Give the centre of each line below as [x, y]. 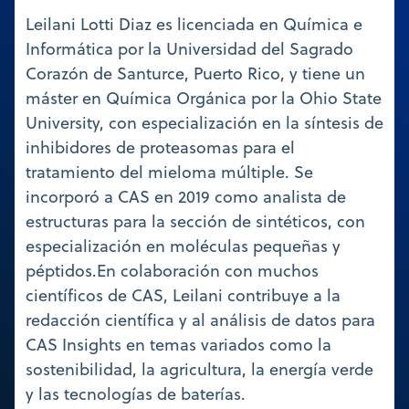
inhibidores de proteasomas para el [160, 147]
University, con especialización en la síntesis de [204, 122]
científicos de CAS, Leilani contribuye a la [183, 295]
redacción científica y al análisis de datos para [200, 320]
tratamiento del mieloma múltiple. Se [169, 172]
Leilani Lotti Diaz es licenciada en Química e [194, 24]
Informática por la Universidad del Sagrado [189, 48]
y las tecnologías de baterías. [136, 393]
